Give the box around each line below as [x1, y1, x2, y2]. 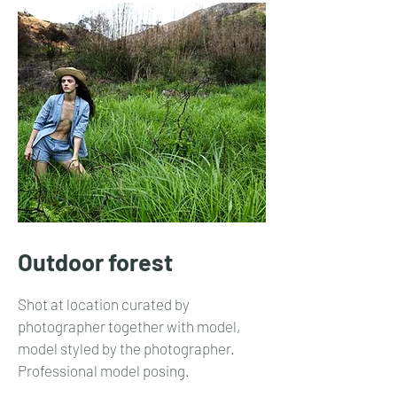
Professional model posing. [18, 362, 192, 379]
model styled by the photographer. [18, 339, 237, 357]
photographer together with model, [18, 317, 240, 335]
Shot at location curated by [18, 295, 190, 313]
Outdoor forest [18, 247, 173, 276]
